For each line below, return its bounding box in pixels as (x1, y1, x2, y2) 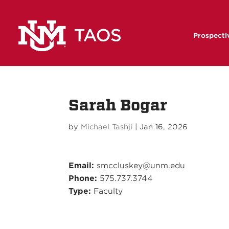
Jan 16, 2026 (140, 123, 188, 131)
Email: (68, 161, 95, 170)
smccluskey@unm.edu (94, 161, 186, 170)
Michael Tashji (81, 123, 133, 131)
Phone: (68, 174, 98, 183)
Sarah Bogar (68, 97, 168, 114)
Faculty (91, 187, 123, 196)
